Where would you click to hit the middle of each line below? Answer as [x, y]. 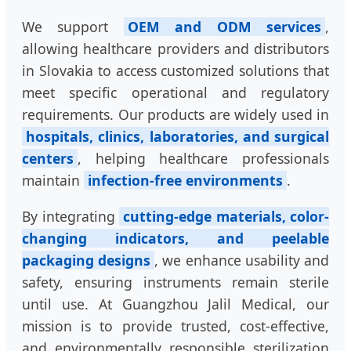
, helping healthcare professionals [203, 159]
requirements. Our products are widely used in [175, 115]
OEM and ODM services [224, 27]
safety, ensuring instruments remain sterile [175, 282]
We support [73, 27]
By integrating [71, 216]
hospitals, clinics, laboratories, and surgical [177, 137]
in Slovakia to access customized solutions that [175, 71]
